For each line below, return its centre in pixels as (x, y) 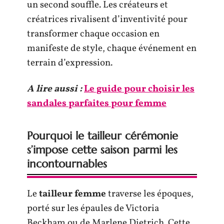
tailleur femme (72, 194)
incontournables (67, 163)
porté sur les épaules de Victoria (93, 208)
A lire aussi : (54, 89)
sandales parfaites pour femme (97, 103)
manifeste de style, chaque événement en (112, 48)
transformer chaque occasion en (93, 34)
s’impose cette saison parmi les (102, 149)
